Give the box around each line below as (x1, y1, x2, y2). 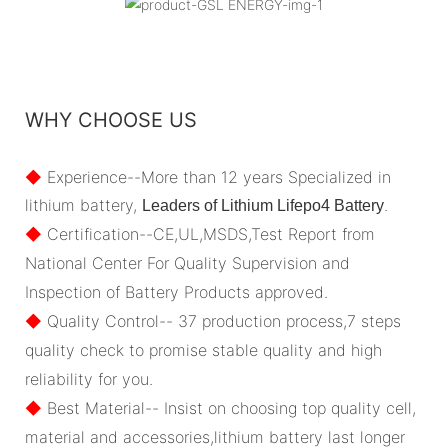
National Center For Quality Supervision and (25, 252, 350, 273)
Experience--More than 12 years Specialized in (42, 166, 391, 187)
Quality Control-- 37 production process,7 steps (42, 310, 401, 331)
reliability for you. (25, 368, 153, 389)
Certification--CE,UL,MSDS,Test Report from (42, 223, 375, 244)
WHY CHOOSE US (25, 107, 197, 132)
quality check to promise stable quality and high (25, 339, 382, 360)
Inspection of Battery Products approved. (25, 281, 328, 302)
